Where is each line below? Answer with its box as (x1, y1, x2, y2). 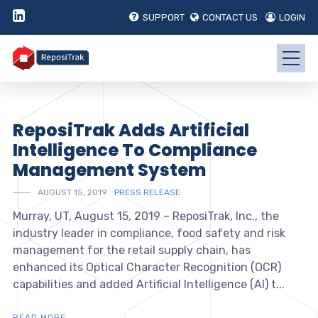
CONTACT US (202, 12, 258, 23)
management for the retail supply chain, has (12, 243, 251, 258)
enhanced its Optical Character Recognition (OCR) (12, 261, 281, 275)
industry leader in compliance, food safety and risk (12, 226, 285, 241)
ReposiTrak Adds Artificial (12, 119, 249, 143)
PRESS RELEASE (114, 187, 180, 198)
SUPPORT (143, 12, 185, 23)
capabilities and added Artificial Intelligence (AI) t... (12, 278, 285, 292)
